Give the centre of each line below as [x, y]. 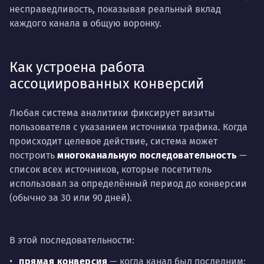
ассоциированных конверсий [107, 83]
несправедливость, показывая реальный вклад [115, 9]
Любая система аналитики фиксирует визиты [112, 113]
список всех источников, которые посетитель [110, 169]
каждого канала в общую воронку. [85, 23]
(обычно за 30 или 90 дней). [71, 197]
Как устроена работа [77, 67]
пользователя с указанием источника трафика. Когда [128, 127]
